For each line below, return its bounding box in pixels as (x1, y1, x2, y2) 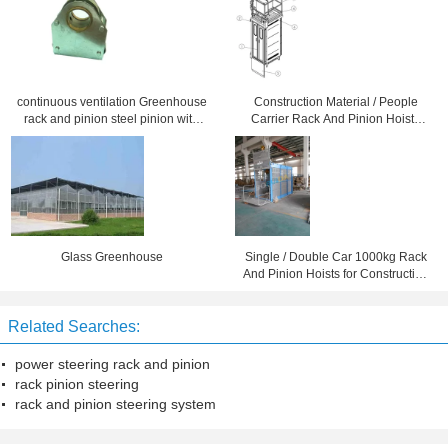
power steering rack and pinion (15, 356, 210, 372)
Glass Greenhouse (60, 250, 163, 264)
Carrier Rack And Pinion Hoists (251, 112, 421, 126)
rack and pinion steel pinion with (24, 112, 200, 126)
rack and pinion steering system (15, 396, 216, 412)
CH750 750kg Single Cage (262, 129, 410, 143)
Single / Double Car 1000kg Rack (244, 250, 427, 264)
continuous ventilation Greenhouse (16, 95, 207, 109)
